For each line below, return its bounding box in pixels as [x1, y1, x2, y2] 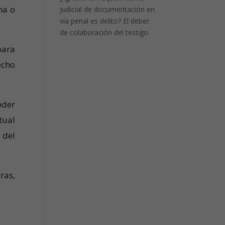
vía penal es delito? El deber [60, 16, 150, 26]
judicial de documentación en [60, 5, 155, 14]
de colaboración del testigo [60, 28, 149, 37]
